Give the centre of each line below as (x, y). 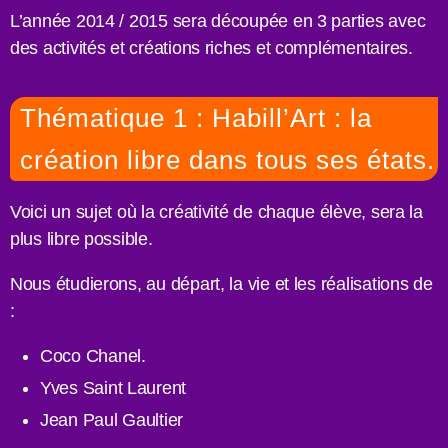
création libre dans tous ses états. (227, 160)
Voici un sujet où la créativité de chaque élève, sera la (216, 212)
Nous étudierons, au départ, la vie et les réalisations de (221, 284)
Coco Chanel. (93, 356)
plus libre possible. (81, 239)
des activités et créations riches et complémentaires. (211, 48)
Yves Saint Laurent (113, 388)
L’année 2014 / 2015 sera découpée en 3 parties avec (218, 21)
